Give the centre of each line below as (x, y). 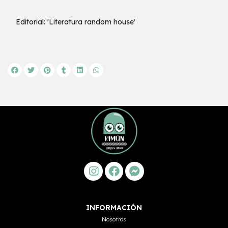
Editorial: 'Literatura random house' (72, 22)
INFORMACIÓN (114, 208)
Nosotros (114, 220)
